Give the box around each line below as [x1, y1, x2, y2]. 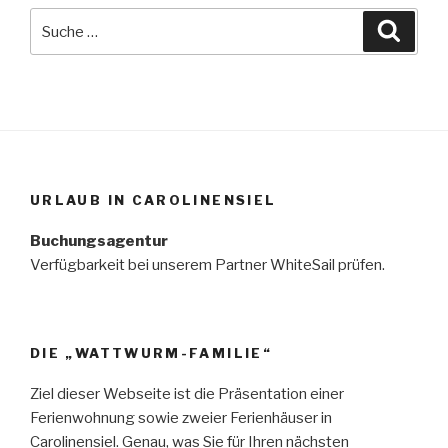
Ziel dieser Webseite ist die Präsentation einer [30, 384, 344, 403]
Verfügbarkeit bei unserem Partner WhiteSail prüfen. [30, 255, 385, 274]
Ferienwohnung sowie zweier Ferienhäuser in [30, 408, 332, 427]
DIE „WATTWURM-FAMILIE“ [30, 345, 272, 362]
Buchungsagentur [30, 231, 168, 250]
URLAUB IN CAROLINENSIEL [30, 192, 277, 209]
